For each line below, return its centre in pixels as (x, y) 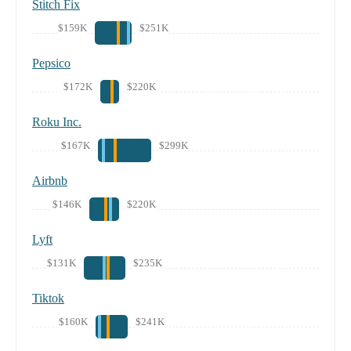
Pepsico (51, 63)
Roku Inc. (57, 121)
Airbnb (50, 180)
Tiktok (48, 298)
